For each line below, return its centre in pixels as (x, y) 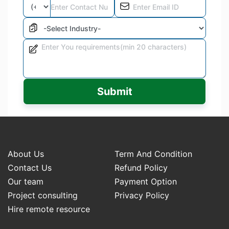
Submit (114, 91)
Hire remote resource (49, 209)
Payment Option (146, 181)
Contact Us (30, 168)
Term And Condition (153, 154)
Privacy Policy (142, 195)
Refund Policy (141, 168)
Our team (26, 181)
